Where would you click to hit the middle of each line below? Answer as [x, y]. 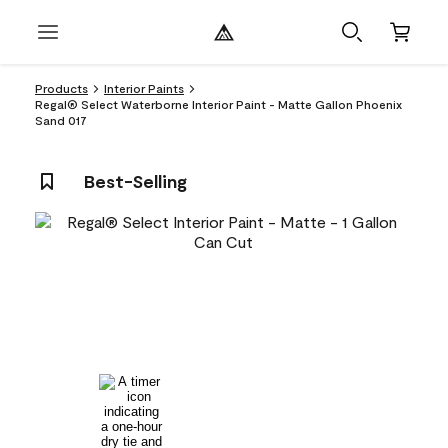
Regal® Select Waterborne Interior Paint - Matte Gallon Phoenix [218, 104]
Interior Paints [144, 88]
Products [61, 88]
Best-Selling [135, 181]
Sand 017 [61, 120]
